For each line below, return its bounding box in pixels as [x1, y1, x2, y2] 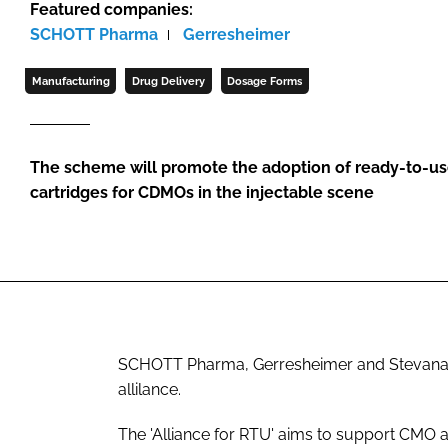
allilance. [118, 379, 181, 399]
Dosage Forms [227, 75, 303, 88]
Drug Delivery [131, 75, 205, 88]
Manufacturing [31, 75, 110, 88]
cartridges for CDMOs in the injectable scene [30, 183, 374, 203]
